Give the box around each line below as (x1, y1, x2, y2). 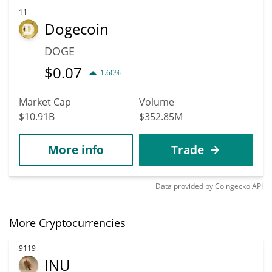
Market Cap (19, 95, 71, 109)
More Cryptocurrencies (9, 215, 126, 230)
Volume (139, 95, 174, 109)
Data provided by (155, 180, 213, 191)
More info (48, 141, 104, 157)
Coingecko (215, 180, 250, 191)
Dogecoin (44, 18, 109, 39)
